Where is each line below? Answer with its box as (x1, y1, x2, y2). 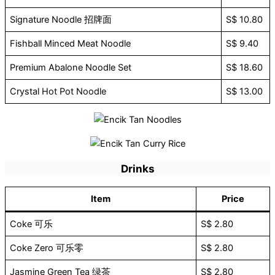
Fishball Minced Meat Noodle (10, 37, 131, 49)
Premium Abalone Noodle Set (10, 61, 132, 73)
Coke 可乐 (10, 219, 53, 230)
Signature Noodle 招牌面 (10, 14, 112, 25)
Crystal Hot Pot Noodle (10, 85, 107, 97)
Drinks (120, 162, 155, 176)
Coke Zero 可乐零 (10, 242, 84, 254)
